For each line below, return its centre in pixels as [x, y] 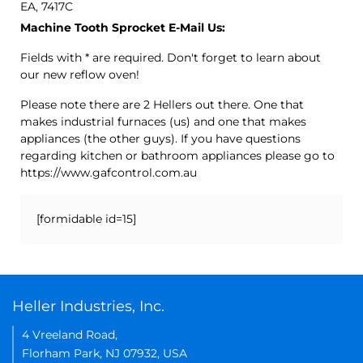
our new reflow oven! [80, 74]
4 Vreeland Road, [70, 334]
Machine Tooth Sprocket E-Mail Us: [123, 27]
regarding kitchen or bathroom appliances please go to [177, 155]
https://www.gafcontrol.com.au [109, 172]
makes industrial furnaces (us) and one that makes [163, 121]
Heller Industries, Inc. [88, 306]
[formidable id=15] [86, 218]
